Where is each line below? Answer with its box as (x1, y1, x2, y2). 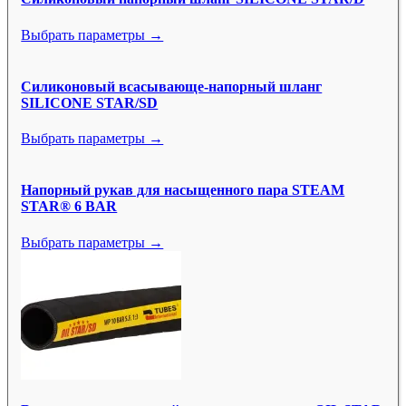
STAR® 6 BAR (21, 198, 118, 215)
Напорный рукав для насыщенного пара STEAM (21, 182, 345, 198)
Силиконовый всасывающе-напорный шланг (21, 78, 323, 94)
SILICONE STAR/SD (21, 94, 159, 111)
